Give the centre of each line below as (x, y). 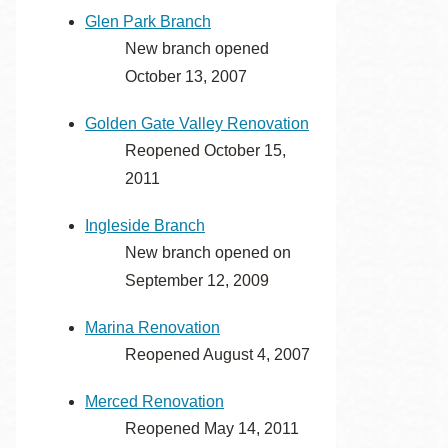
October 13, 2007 (186, 76)
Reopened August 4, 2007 (217, 354)
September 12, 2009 (197, 280)
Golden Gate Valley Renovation (197, 123)
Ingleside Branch (145, 225)
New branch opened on (208, 252)
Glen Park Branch (148, 21)
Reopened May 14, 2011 (212, 428)
